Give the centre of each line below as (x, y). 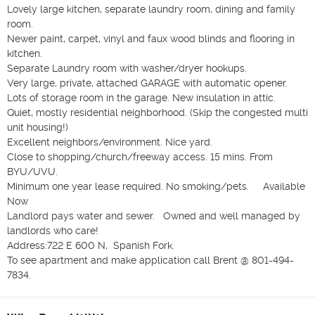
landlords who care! (54, 230)
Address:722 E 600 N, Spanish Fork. (92, 245)
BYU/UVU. (34, 171)
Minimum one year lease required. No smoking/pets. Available (156, 186)
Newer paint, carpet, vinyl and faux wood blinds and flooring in (151, 38)
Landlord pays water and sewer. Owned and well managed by (154, 216)
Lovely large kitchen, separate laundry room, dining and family (151, 9)
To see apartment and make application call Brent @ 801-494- (150, 260)
